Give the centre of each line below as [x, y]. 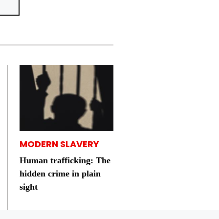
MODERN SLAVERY [59, 144]
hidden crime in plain [60, 174]
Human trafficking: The [65, 161]
